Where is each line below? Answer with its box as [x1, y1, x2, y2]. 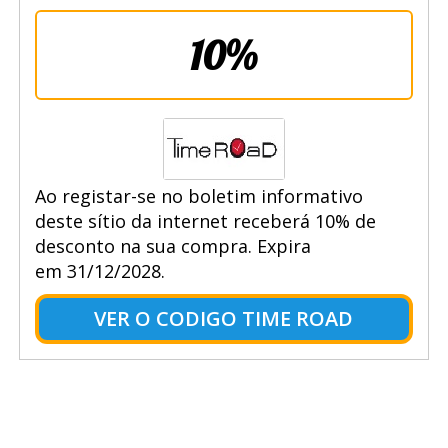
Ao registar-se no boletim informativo [34, 183, 363, 208]
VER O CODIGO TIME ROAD [94, 304, 354, 332]
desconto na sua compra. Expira [34, 233, 311, 258]
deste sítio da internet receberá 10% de [34, 208, 376, 233]
